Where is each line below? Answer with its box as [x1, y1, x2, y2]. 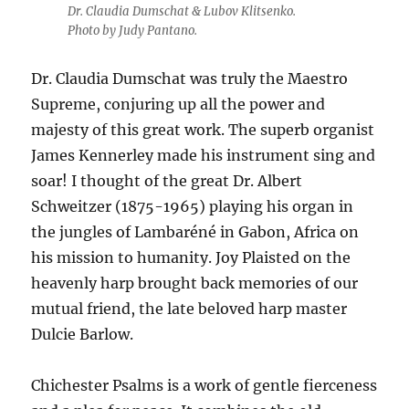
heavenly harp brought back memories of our [31, 274, 359, 293]
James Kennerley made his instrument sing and [31, 146, 376, 165]
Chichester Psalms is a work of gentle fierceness [31, 376, 378, 395]
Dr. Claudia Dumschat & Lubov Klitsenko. [68, 4, 296, 20]
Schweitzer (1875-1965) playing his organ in [31, 197, 354, 216]
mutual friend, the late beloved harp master [31, 299, 348, 319]
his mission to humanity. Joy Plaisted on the [31, 248, 351, 267]
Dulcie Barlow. [31, 325, 134, 344]
